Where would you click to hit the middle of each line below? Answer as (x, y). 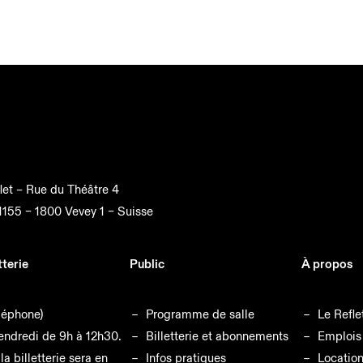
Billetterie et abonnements (218, 336)
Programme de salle (201, 314)
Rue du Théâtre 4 (73, 190)
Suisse (136, 211)
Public (147, 264)
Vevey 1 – (92, 211)
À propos (327, 264)
